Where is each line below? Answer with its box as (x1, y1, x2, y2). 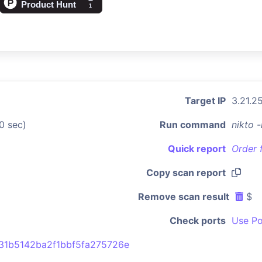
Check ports (170, 215, 226, 226)
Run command (160, 119, 226, 130)
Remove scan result (138, 191, 229, 202)
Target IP (185, 95, 226, 106)
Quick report (168, 143, 226, 154)
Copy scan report (146, 167, 226, 178)
